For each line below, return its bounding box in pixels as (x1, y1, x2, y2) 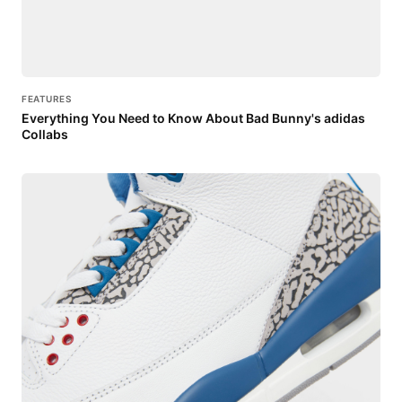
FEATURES (22, 92, 71, 104)
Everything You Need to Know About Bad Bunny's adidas (22, 110, 365, 127)
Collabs (22, 127, 68, 143)
